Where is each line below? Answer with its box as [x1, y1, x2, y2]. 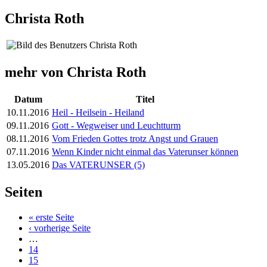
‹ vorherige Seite [29, 223, 91, 234]
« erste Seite [29, 212, 74, 223]
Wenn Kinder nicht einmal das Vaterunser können [52, 147, 238, 157]
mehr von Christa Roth [5, 64, 146, 80]
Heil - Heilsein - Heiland [52, 107, 144, 118]
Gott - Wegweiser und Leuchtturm [52, 120, 181, 131]
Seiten [5, 184, 42, 200]
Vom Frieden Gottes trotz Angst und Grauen [52, 133, 218, 144]
